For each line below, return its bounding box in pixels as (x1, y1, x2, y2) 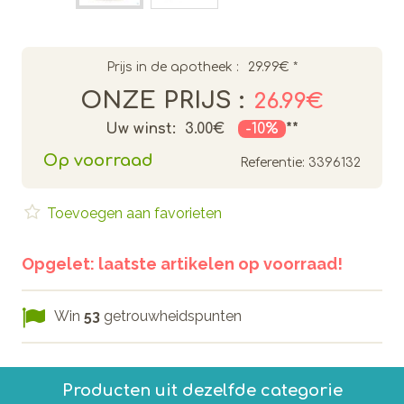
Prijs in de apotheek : (106, 60, 239, 74)
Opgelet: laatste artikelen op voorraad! (22, 253, 343, 273)
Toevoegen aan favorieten (43, 204, 222, 222)
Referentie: (240, 155, 305, 170)
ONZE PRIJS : (80, 87, 244, 114)
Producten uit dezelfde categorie (61, 381, 343, 399)
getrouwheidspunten (100, 307, 242, 325)
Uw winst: (106, 120, 176, 137)
